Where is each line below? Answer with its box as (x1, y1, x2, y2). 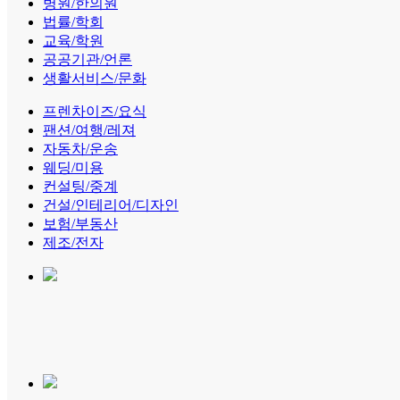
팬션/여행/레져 (43, 122, 136, 137)
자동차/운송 (43, 141, 118, 156)
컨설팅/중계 (43, 179, 118, 194)
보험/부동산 (43, 216, 118, 231)
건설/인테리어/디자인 (43, 197, 179, 212)
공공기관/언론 (43, 52, 132, 67)
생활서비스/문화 (43, 71, 146, 86)
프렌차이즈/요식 (43, 104, 146, 119)
